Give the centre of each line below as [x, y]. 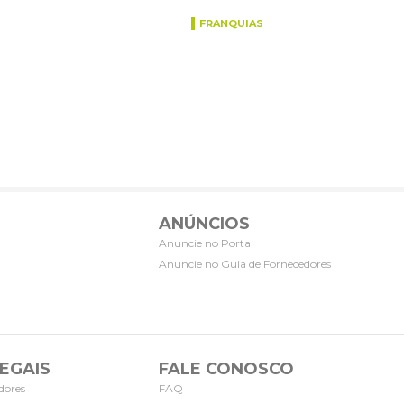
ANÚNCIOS [204, 223]
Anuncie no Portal [206, 243]
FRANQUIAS [231, 23]
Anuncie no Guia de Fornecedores [245, 263]
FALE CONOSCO [226, 368]
